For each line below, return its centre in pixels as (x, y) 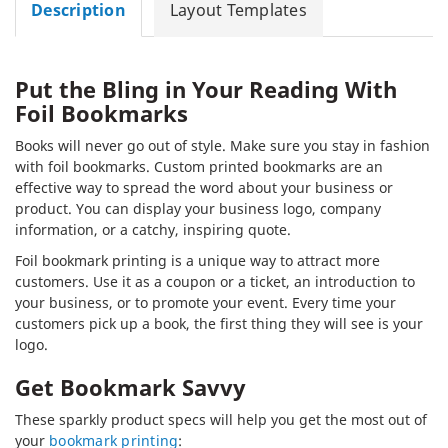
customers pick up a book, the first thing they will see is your (219, 323)
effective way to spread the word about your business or (204, 187)
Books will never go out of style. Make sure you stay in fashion (222, 145)
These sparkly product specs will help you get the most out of (221, 419)
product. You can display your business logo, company (198, 208)
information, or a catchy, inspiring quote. (153, 229)
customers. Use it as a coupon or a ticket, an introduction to (215, 281)
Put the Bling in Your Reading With (206, 88)
